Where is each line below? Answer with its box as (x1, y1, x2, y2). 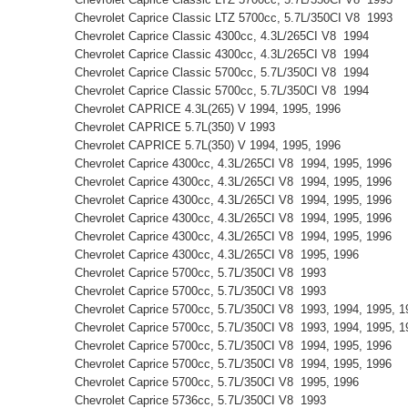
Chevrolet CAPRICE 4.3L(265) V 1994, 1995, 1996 (75, 101, 348, 116)
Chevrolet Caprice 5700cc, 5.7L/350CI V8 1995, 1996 (75, 374, 366, 389)
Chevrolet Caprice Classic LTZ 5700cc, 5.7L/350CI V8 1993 (75, 10, 400, 25)
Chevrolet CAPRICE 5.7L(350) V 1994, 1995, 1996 (75, 138, 348, 152)
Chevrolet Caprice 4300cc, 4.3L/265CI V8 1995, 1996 (75, 247, 366, 261)
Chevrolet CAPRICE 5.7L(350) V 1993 (75, 119, 282, 134)
